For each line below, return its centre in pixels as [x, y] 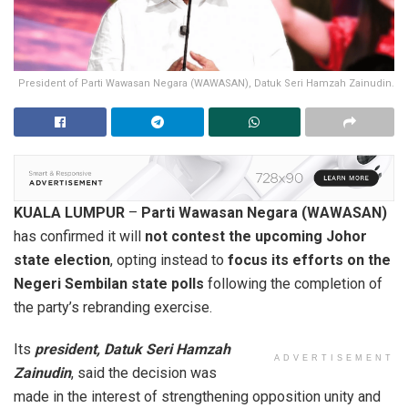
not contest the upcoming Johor [256, 237]
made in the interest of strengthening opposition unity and [197, 397]
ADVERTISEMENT [334, 358]
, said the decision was [144, 373]
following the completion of [293, 284]
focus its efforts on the [309, 260]
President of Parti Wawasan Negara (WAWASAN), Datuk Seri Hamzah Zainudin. [206, 83]
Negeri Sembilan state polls [109, 284]
